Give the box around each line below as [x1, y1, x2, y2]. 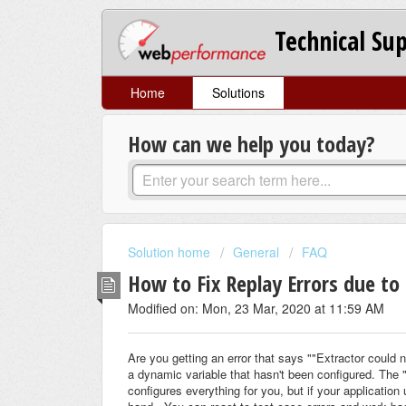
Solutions [211, 83, 265, 102]
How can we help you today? [128, 129, 375, 159]
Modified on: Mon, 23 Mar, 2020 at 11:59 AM [128, 298, 384, 317]
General [233, 243, 279, 262]
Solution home [128, 243, 214, 262]
